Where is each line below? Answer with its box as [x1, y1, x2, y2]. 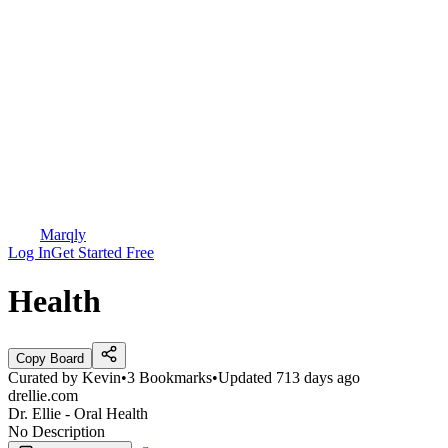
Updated [218, 368, 272, 386]
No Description [8, 422, 105, 440]
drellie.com [8, 386, 78, 404]
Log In [8, 244, 51, 261]
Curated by [8, 368, 78, 386]
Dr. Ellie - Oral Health [8, 404, 148, 422]
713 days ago [276, 368, 360, 386]
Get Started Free [51, 244, 154, 261]
